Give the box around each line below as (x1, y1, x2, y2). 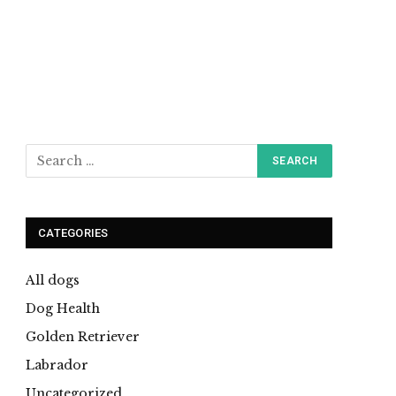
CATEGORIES (38, 226, 109, 240)
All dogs (26, 272, 80, 288)
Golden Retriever (26, 329, 140, 345)
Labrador (26, 357, 88, 373)
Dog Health (26, 301, 100, 316)
